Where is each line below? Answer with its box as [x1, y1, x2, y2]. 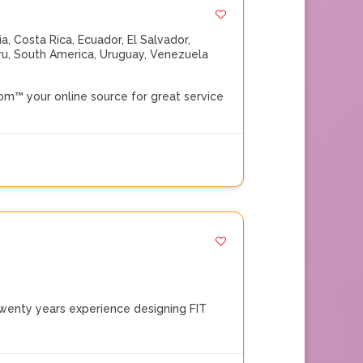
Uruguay [100, 48, 144, 61]
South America [14, 48, 94, 61]
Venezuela [150, 48, 208, 61]
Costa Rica [14, 33, 72, 46]
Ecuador [78, 33, 122, 46]
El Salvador [127, 33, 188, 46]
